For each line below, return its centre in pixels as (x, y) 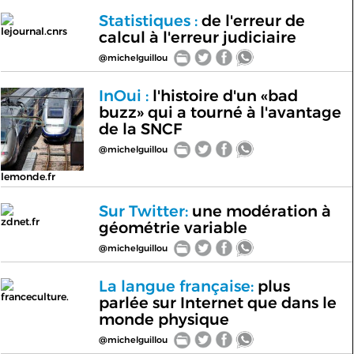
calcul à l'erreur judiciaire (197, 37)
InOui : (123, 96)
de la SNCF (140, 129)
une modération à (259, 211)
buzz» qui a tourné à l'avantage (220, 112)
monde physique (164, 319)
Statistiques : (148, 21)
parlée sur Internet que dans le (217, 303)
